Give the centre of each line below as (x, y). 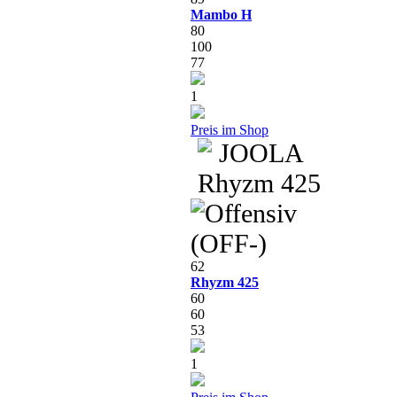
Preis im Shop (230, 129)
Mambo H (221, 14)
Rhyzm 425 (225, 282)
